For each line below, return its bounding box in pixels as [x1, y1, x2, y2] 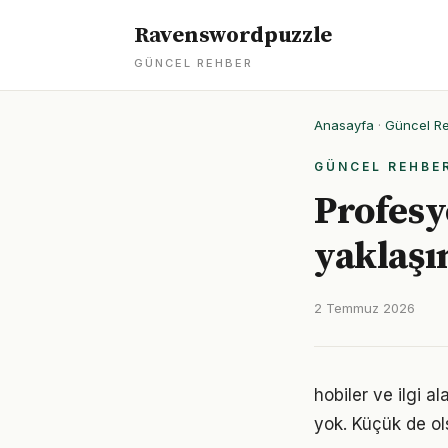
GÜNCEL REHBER [134, 56, 253, 70]
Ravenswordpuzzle [134, 22, 333, 49]
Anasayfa [314, 117, 374, 133]
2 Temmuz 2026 [314, 300, 415, 316]
